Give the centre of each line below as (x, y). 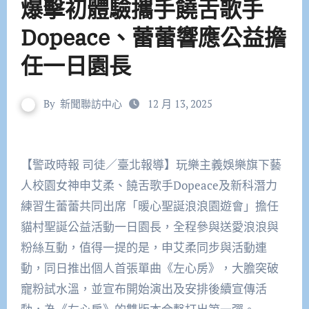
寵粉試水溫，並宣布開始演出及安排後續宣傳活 (143, 289)
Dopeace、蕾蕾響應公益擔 (153, 38)
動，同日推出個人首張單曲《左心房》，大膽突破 (149, 268)
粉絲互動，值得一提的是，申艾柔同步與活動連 (143, 248)
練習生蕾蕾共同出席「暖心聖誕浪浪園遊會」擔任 (149, 206)
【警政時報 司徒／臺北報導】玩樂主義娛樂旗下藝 (32, 165)
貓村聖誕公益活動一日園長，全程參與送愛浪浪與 (149, 227)
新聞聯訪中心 (91, 104)
